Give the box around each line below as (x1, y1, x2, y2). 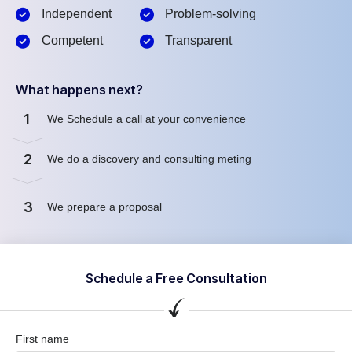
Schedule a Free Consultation (85, 269, 267, 286)
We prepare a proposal (47, 200, 165, 214)
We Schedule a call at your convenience (47, 112, 249, 126)
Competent (41, 33, 103, 47)
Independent (41, 6, 112, 20)
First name (16, 332, 69, 345)
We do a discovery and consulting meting (47, 152, 255, 166)
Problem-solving (165, 6, 256, 20)
